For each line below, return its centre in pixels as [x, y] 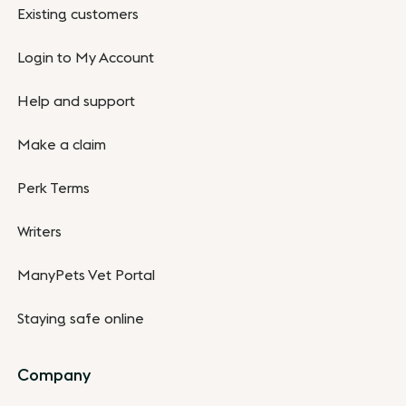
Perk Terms [54, 188]
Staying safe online [81, 319]
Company [54, 375]
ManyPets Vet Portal [87, 275]
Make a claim [62, 145]
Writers [40, 232]
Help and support [77, 101]
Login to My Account [86, 58]
